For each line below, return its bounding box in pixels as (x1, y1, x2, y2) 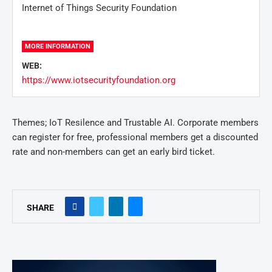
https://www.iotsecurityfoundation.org (22, 75, 175, 86)
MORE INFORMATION (25, 42, 90, 50)
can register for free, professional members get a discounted (12, 132, 258, 143)
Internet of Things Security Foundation (22, 2, 177, 13)
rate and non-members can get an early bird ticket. (12, 146, 215, 157)
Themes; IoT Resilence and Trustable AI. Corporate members (12, 117, 259, 128)
